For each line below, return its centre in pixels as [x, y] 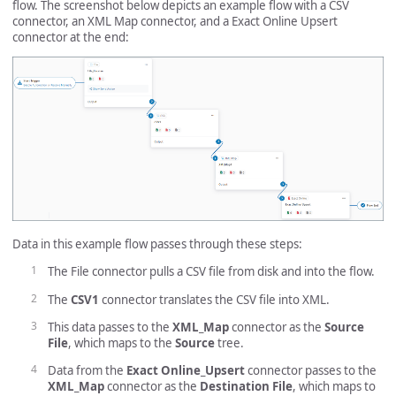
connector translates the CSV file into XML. [214, 299]
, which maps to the [122, 343]
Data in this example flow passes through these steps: [157, 244]
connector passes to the [311, 371]
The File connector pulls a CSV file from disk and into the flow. [211, 272]
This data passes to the [110, 327]
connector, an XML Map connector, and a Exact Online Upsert [175, 22]
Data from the [87, 371]
